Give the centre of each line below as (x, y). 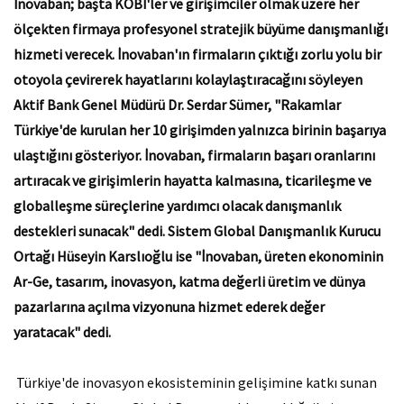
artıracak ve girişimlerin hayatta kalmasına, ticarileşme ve (193, 180)
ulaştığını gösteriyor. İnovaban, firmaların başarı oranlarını (194, 155)
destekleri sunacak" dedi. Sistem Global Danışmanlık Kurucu (197, 231)
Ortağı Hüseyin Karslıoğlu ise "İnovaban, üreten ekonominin (198, 256)
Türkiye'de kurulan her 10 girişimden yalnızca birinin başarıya (200, 130)
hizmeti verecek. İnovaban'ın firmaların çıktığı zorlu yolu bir (197, 54)
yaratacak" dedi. (62, 332)
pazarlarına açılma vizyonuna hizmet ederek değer (169, 307)
